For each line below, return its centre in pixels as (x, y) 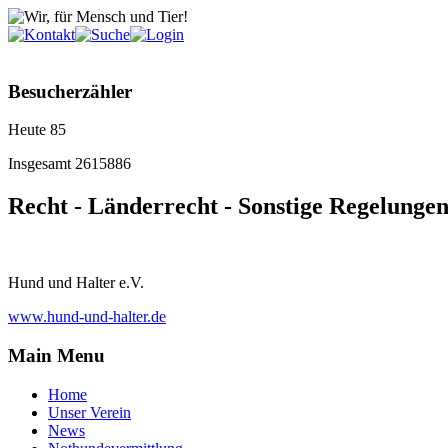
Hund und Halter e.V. (76, 283)
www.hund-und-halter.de (87, 317)
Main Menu (56, 355)
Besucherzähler (70, 91)
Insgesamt (41, 164)
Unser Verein (89, 412)
